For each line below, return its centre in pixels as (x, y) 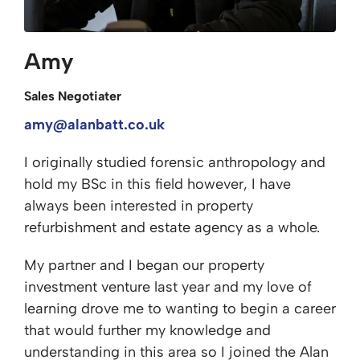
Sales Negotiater (73, 96)
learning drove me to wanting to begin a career (180, 309)
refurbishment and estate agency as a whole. (172, 227)
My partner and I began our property (144, 265)
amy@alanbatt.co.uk (94, 125)
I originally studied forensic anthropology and (175, 162)
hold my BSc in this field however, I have (157, 184)
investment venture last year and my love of (168, 287)
